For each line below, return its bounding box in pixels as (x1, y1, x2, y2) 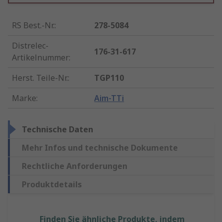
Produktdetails (22, 179, 82, 190)
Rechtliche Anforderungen (22, 161, 127, 172)
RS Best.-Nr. (12, 20, 55, 31)
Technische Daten (22, 124, 93, 135)
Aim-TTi (94, 93, 124, 104)
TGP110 (94, 72, 124, 84)
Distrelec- (12, 40, 49, 52)
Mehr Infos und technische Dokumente (22, 142, 178, 154)
